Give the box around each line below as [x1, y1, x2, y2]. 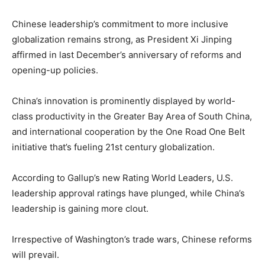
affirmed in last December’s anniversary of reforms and [12, 49, 241, 60]
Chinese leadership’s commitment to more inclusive [12, 18, 228, 30]
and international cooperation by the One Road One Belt [12, 125, 245, 137]
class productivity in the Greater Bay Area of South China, [12, 110, 252, 122]
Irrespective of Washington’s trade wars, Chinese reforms [12, 233, 252, 245]
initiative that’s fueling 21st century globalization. [12, 141, 215, 153]
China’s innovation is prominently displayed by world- [12, 95, 235, 106]
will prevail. [12, 248, 59, 260]
